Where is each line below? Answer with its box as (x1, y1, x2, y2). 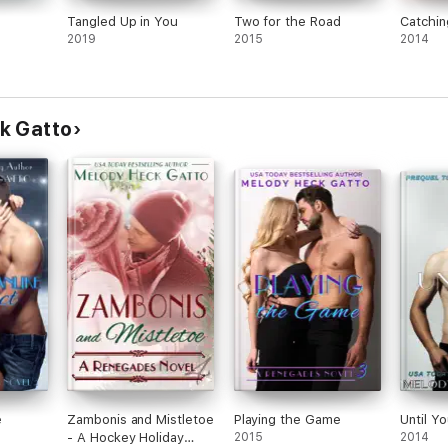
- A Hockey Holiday (67, 430, 184, 445)
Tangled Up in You (67, 14, 178, 29)
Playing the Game (233, 412, 341, 427)
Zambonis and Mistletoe (67, 412, 214, 427)
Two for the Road (233, 14, 341, 29)
